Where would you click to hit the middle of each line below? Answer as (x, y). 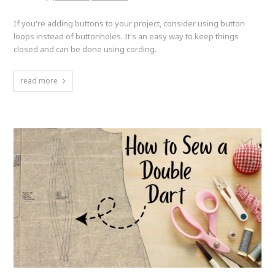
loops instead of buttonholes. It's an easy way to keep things (126, 37)
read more (39, 81)
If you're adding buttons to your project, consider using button (130, 24)
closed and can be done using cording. (85, 49)
